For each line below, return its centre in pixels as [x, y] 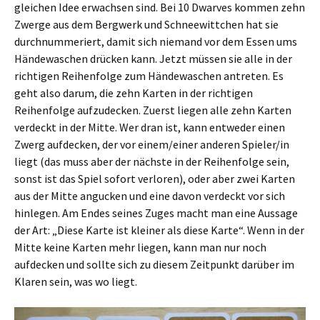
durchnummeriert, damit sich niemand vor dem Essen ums [156, 41]
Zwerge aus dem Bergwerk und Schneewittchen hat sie [146, 24]
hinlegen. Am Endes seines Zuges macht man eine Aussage [156, 213]
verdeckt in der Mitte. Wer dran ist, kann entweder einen [150, 127]
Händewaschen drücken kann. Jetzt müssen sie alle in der [153, 59]
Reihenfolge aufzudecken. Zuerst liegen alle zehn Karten [153, 110]
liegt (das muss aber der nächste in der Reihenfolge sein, [152, 161]
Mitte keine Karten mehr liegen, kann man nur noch [140, 247]
